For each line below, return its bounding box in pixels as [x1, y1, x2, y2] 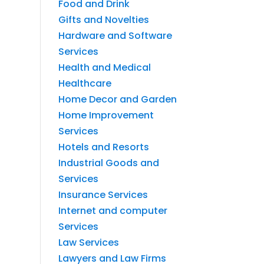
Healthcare [58, 76, 111, 90]
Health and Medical [58, 60, 151, 74]
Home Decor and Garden [58, 92, 177, 106]
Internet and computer [58, 203, 167, 217]
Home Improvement [58, 108, 154, 122]
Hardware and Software [58, 28, 172, 42]
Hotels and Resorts [58, 140, 149, 154]
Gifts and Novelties [58, 12, 149, 27]
